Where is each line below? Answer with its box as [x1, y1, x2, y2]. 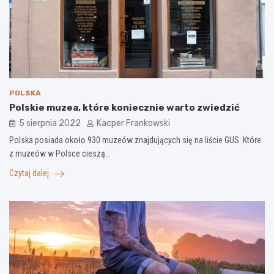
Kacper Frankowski [97, 118, 170, 129]
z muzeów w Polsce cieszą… [9, 149, 110, 159]
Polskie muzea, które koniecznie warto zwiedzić [9, 102, 240, 114]
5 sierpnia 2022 [19, 118, 81, 129]
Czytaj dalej [9, 168, 51, 179]
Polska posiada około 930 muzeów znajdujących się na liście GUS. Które [9, 135, 261, 146]
